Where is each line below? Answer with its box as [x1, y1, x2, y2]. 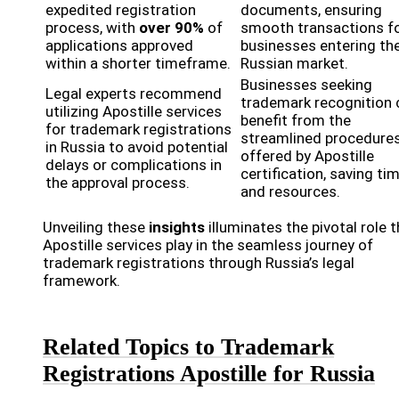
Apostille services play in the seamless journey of [43, 236, 373, 255]
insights [149, 218, 205, 237]
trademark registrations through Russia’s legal [43, 254, 354, 273]
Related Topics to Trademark [43, 334, 334, 361]
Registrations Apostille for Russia [43, 361, 375, 387]
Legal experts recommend [45, 85, 222, 103]
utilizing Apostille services [45, 102, 222, 121]
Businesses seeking [240, 76, 372, 94]
